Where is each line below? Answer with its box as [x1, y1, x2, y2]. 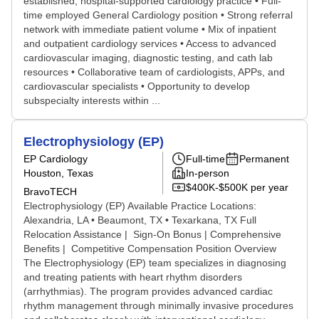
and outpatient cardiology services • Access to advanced [23, 38, 276, 49]
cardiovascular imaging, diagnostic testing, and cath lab [23, 52, 273, 63]
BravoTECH [23, 186, 77, 197]
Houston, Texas [23, 167, 93, 179]
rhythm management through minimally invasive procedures [23, 300, 293, 311]
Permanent [239, 153, 289, 164]
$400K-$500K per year [186, 182, 288, 193]
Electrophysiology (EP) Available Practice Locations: [23, 200, 256, 211]
